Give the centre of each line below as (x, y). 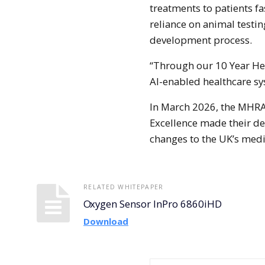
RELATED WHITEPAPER (124, 187)
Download (106, 221)
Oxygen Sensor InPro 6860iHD (156, 204)
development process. (201, 40)
